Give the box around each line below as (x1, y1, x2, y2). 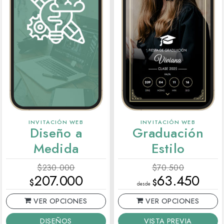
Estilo (151, 139, 185, 158)
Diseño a (29, 123, 82, 143)
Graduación (132, 123, 204, 143)
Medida (33, 139, 79, 158)
